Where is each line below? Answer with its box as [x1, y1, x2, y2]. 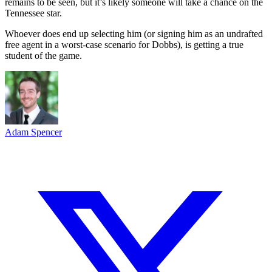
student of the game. [5, 50, 82, 61]
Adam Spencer [5, 126, 62, 137]
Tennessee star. [5, 7, 62, 18]
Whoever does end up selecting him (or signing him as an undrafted [5, 28, 263, 39]
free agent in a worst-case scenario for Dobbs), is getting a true [5, 39, 243, 50]
